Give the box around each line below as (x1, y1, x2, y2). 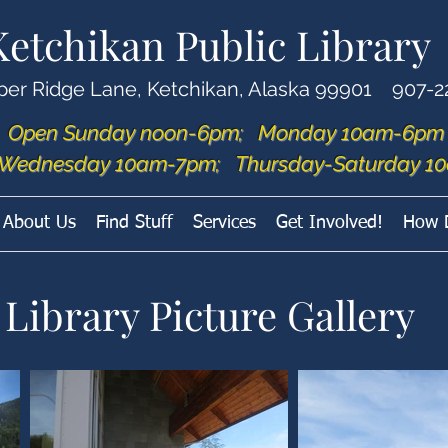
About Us (2, 214, 76, 232)
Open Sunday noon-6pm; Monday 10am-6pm (8, 120, 444, 145)
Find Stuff (95, 214, 173, 232)
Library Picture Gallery (5, 288, 415, 341)
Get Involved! (275, 214, 383, 232)
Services (192, 214, 256, 232)
